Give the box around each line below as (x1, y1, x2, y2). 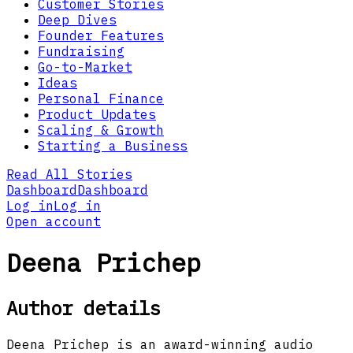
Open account (6, 213, 101, 229)
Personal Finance (38, 90, 164, 106)
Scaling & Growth (38, 121, 164, 138)
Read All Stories (6, 165, 132, 182)
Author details (6, 295, 161, 321)
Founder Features (38, 27, 164, 43)
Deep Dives (38, 11, 117, 28)
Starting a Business (38, 137, 188, 154)
